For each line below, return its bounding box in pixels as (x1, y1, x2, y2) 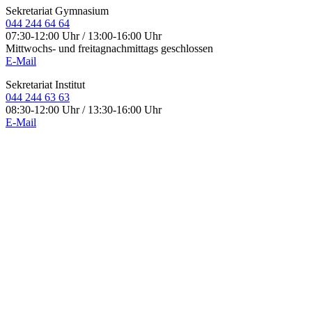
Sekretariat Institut (6, 79, 85, 91)
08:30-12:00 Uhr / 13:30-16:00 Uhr (6, 104, 162, 116)
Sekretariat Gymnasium (6, 5, 109, 17)
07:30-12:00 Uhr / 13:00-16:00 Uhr (6, 30, 162, 42)
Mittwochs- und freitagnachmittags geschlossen (6, 42, 213, 54)
